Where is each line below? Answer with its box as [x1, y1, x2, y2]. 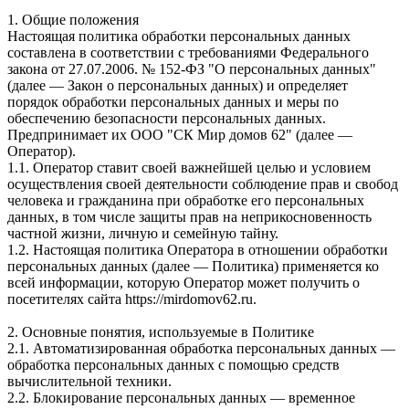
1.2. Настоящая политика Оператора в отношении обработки [7, 241, 388, 257]
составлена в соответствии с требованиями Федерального [7, 44, 369, 60]
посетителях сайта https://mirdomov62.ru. [7, 290, 257, 307]
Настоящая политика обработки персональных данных [7, 27, 351, 44]
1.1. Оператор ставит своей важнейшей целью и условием [7, 159, 371, 175]
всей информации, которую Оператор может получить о [7, 274, 360, 290]
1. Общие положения [7, 11, 139, 27]
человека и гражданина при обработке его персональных [7, 192, 364, 208]
